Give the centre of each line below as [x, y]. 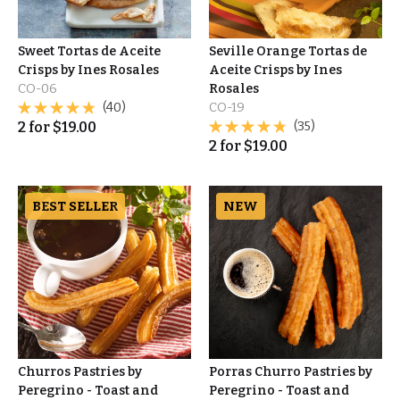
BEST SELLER [75, 206]
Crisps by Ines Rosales [88, 70]
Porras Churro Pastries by [291, 372]
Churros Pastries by [80, 372]
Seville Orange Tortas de [288, 51]
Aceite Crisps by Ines [275, 70]
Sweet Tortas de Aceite [89, 51]
